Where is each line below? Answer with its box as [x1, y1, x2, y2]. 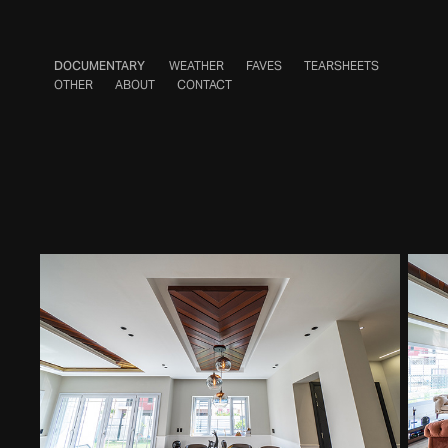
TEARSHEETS [303, 58, 379, 73]
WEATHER [168, 58, 224, 73]
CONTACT [176, 77, 232, 93]
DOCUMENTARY [53, 58, 145, 73]
